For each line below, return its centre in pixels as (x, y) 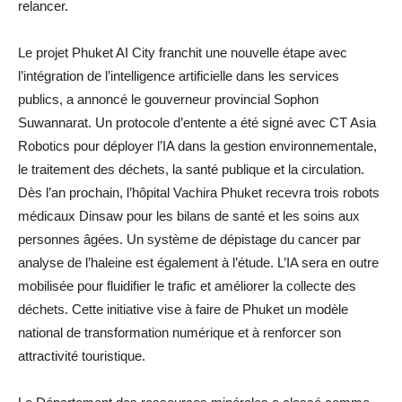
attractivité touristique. (82, 355)
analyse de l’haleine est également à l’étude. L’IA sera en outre (198, 262)
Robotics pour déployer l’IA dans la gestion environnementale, (197, 145)
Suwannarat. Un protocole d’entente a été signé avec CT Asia (197, 122)
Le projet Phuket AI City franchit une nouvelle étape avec (183, 52)
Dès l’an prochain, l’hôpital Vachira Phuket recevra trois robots (199, 192)
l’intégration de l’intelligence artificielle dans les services (179, 75)
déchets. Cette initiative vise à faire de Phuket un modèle (183, 309)
